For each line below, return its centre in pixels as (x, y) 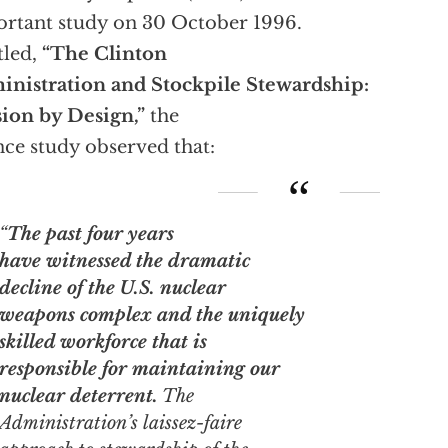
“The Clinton (104, 54)
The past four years (97, 233)
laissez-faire (192, 422)
